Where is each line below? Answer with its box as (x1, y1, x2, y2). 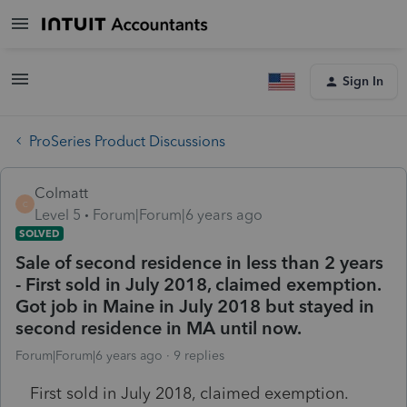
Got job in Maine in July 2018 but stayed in (15, 294, 374, 317)
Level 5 (35, 205, 81, 223)
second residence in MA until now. (15, 316, 302, 339)
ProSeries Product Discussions (29, 132, 225, 150)
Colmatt (35, 184, 88, 202)
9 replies (174, 347, 224, 363)
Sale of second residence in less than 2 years (15, 251, 383, 273)
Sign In (342, 74, 383, 89)
